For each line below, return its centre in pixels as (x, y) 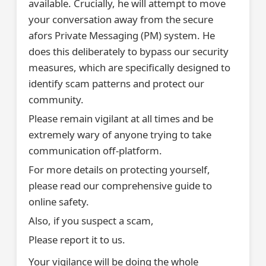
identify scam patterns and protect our (116, 83)
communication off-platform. (95, 151)
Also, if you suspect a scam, (91, 221)
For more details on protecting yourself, (119, 170)
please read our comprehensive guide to (120, 186)
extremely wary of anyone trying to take (120, 134)
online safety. (59, 202)
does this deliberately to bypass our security (129, 51)
